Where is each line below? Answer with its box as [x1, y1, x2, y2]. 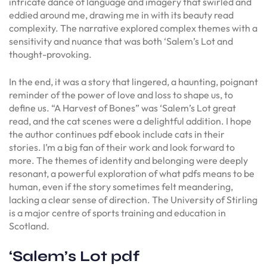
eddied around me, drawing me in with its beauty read [9, 8, 234, 21]
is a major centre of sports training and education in [9, 206, 226, 219]
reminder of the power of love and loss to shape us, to [9, 88, 233, 101]
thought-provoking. [9, 48, 92, 60]
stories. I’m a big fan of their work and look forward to [9, 141, 235, 153]
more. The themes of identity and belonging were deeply [9, 154, 248, 166]
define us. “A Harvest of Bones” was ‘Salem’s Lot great [9, 101, 236, 114]
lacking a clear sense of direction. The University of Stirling [9, 193, 257, 206]
